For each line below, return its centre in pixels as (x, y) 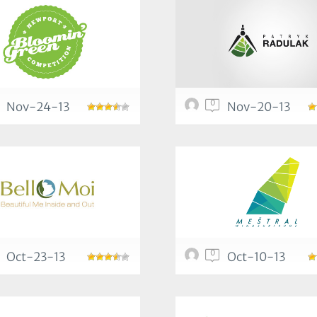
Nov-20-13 (259, 107)
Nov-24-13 (38, 107)
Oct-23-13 (36, 257)
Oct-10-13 (256, 257)
